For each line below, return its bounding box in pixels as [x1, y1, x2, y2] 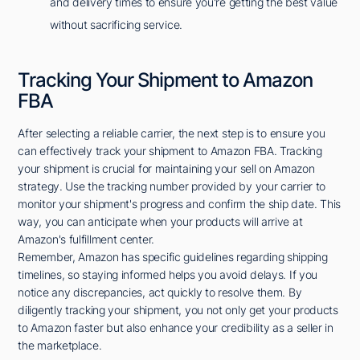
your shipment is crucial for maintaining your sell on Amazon [18, 161, 315, 175]
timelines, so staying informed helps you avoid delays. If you [18, 267, 318, 281]
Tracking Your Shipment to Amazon [18, 67, 313, 92]
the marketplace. [18, 337, 102, 352]
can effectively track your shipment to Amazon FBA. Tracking [18, 143, 322, 157]
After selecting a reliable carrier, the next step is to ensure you [18, 125, 325, 140]
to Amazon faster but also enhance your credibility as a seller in [18, 320, 333, 334]
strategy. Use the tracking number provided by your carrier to [18, 178, 326, 193]
